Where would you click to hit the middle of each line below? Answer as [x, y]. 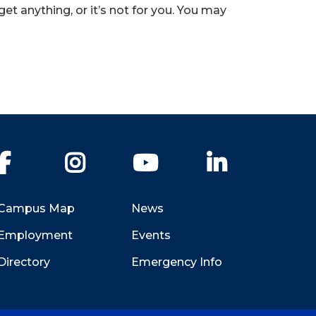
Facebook [45, 158]
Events [151, 235]
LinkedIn [254, 158]
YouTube [184, 158]
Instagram [117, 158]
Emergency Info [177, 262]
